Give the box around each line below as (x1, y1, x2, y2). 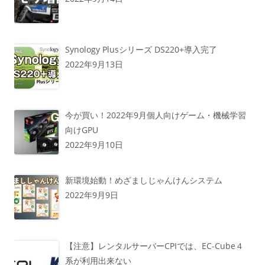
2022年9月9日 (64, 189, 118, 201)
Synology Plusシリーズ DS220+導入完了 (64, 43, 217, 55)
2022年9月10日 (64, 138, 123, 150)
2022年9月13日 (64, 58, 123, 70)
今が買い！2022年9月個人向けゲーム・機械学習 (64, 109, 246, 121)
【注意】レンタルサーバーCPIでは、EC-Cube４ (64, 240, 244, 251)
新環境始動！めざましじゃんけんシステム (64, 174, 222, 186)
